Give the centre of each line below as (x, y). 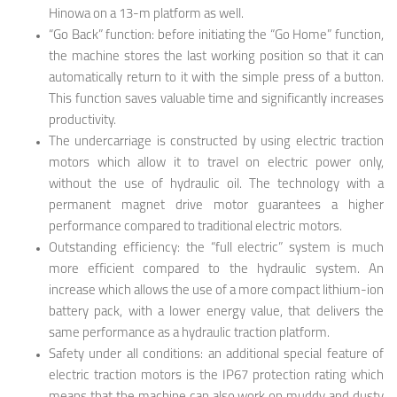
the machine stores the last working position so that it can (216, 57)
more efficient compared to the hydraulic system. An (216, 269)
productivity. (84, 121)
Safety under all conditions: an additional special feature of (216, 354)
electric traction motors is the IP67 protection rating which (216, 376)
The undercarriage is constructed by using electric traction (216, 142)
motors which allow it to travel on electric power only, (216, 163)
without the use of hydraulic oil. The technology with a (216, 184)
